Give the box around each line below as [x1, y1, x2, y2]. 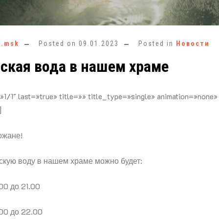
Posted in [138, 40, 176, 48]
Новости [175, 40, 210, 48]
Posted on [38, 40, 79, 48]
